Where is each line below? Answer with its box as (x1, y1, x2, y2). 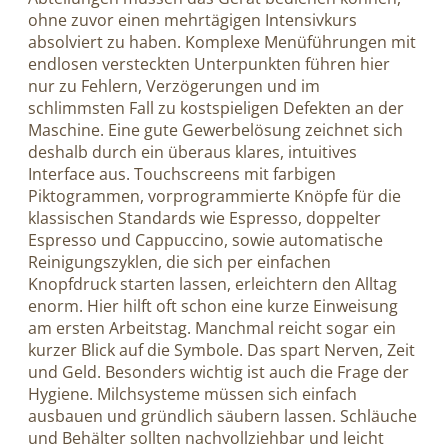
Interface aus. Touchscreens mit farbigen (28, 162, 336, 185)
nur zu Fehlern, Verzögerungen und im (28, 74, 320, 97)
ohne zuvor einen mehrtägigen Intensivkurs (28, 8, 357, 31)
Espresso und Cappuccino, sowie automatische (28, 228, 383, 251)
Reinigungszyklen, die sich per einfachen (28, 250, 331, 273)
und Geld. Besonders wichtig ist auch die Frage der (28, 360, 409, 383)
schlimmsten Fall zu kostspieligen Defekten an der (28, 96, 404, 119)
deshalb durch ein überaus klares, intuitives (28, 140, 357, 163)
